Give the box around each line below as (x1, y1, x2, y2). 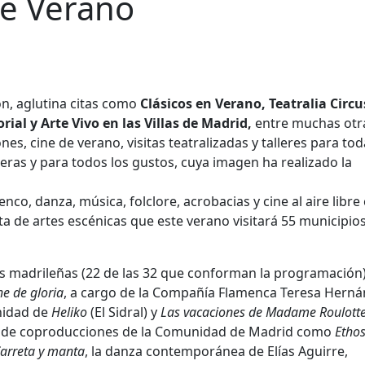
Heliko (51, 303, 87, 322)
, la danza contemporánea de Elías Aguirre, (85, 342, 348, 361)
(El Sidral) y (87, 303, 161, 322)
